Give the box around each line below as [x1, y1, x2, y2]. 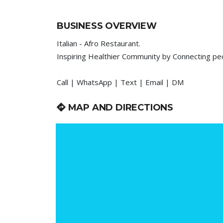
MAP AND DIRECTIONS [65, 102, 174, 113]
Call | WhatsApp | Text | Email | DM [57, 77, 184, 87]
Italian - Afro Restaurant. [57, 38, 140, 48]
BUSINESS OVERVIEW [57, 20, 157, 31]
